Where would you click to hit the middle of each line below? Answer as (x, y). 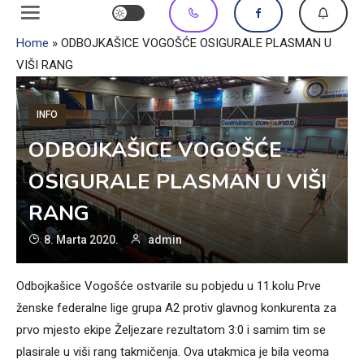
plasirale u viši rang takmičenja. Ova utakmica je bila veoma (173, 351)
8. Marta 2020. (81, 239)
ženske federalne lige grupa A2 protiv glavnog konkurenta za (176, 308)
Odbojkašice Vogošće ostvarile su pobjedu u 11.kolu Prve (169, 286)
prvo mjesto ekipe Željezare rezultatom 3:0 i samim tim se (171, 329)
